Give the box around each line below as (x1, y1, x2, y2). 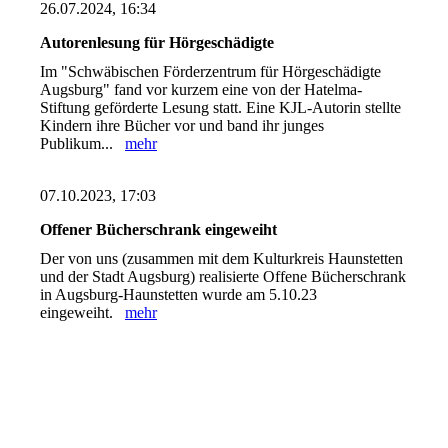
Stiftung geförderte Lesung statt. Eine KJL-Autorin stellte (40, 98, 401, 116)
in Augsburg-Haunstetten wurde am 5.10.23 (40, 285, 317, 303)
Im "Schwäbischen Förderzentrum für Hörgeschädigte (40, 62, 381, 80)
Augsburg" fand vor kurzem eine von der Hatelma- (40, 80, 362, 98)
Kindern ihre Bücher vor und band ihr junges (40, 116, 324, 134)
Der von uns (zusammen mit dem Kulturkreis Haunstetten (40, 249, 403, 267)
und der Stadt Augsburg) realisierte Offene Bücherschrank (40, 267, 406, 285)
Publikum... (40, 134, 125, 152)
